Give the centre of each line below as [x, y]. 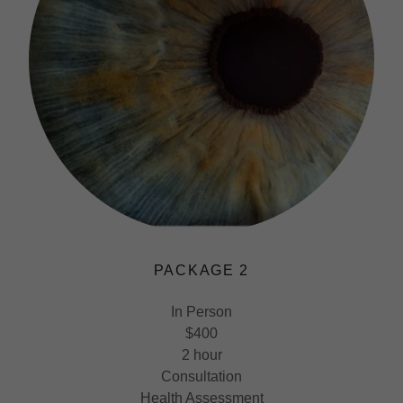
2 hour [201, 354]
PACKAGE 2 [201, 270]
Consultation [201, 376]
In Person [201, 311]
